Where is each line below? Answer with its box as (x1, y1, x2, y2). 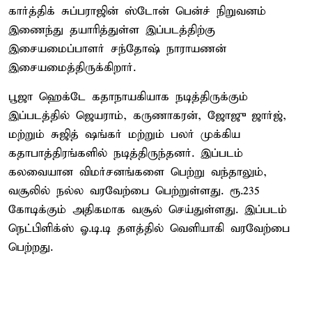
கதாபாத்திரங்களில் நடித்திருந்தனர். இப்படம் (8, 146, 243, 161)
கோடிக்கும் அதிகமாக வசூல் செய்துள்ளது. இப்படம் (8, 202, 287, 217)
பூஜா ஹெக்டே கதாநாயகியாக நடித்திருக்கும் (8, 89, 248, 104)
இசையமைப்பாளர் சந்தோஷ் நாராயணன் (8, 41, 226, 56)
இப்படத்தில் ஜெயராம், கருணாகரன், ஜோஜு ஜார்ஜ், (8, 108, 286, 123)
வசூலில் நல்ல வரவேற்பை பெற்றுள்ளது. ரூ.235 (8, 183, 260, 198)
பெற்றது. (8, 240, 53, 255)
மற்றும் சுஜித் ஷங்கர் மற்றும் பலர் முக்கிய (8, 127, 240, 142)
